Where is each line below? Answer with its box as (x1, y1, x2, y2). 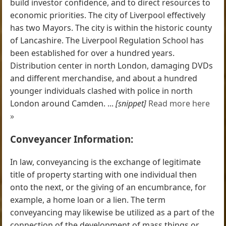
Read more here (148, 97, 210, 109)
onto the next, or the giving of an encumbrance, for (10, 181, 207, 193)
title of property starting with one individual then (10, 168, 197, 180)
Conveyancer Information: (10, 133, 134, 146)
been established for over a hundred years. (10, 47, 175, 59)
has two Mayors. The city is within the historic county (10, 22, 212, 33)
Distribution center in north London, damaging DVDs (10, 60, 213, 71)
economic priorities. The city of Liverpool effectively (10, 9, 206, 21)
